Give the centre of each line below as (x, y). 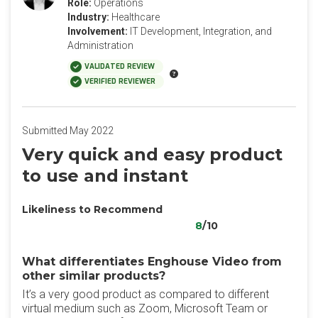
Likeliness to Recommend (92, 209)
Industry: (88, 17)
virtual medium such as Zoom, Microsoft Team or (145, 308)
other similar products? (94, 276)
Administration (100, 45)
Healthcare (136, 17)
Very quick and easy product (152, 154)
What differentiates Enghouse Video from (152, 262)
